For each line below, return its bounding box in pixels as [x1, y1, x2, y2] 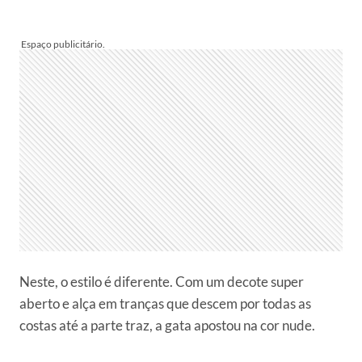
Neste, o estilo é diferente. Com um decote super [19, 273, 304, 291]
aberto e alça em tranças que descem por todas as [19, 295, 311, 313]
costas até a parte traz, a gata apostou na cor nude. [19, 317, 315, 335]
